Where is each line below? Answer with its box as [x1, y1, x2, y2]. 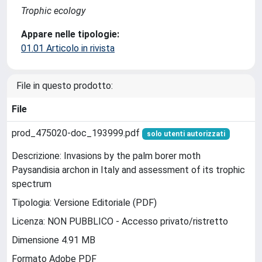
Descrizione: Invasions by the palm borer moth [12, 150, 201, 162]
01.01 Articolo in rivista [21, 43, 115, 54]
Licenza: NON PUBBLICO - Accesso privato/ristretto [12, 216, 228, 227]
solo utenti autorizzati [146, 130, 225, 138]
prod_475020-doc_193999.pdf [12, 127, 142, 139]
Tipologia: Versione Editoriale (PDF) [12, 197, 157, 209]
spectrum [12, 178, 51, 190]
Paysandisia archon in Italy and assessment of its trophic [12, 164, 245, 176]
